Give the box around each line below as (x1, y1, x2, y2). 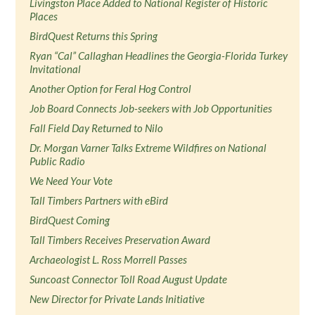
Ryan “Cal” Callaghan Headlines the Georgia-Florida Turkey (30, 49, 288, 62)
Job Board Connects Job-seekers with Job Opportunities (30, 102, 273, 115)
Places (30, 10, 58, 22)
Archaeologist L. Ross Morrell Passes (30, 253, 188, 266)
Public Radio (30, 155, 86, 167)
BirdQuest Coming (30, 214, 110, 226)
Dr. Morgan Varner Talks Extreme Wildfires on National (30, 141, 267, 154)
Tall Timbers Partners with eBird (30, 194, 169, 207)
